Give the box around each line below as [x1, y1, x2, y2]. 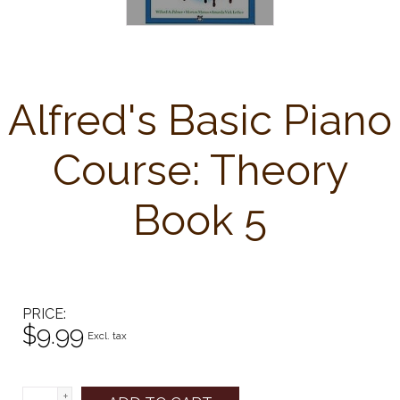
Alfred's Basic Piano [8, 96, 392, 145]
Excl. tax [87, 329, 127, 342]
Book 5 [133, 196, 267, 245]
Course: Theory [52, 146, 348, 195]
